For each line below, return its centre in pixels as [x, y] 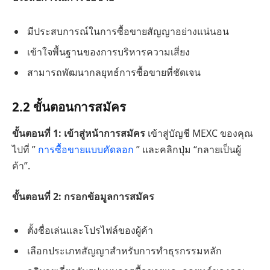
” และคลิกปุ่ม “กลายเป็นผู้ [189, 149]
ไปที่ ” [25, 149]
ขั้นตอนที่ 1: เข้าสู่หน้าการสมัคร [79, 133]
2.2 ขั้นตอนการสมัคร [69, 107]
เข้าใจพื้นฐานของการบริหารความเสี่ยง [108, 52]
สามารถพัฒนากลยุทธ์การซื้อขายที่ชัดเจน [114, 72]
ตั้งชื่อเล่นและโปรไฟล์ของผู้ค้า [90, 231]
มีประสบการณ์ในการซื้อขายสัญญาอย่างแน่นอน [128, 31]
